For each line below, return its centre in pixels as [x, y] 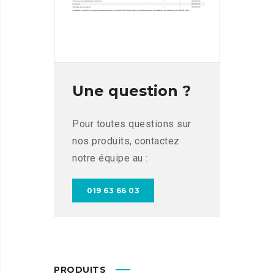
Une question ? [131, 91]
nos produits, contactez [126, 141]
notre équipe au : [110, 158]
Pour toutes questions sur [132, 124]
